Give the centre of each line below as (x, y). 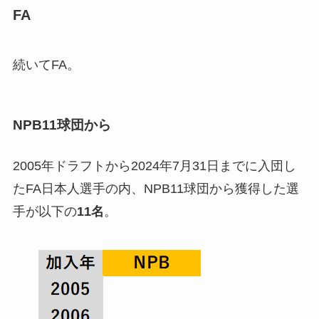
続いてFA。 (46, 64)
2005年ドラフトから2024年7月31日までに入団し (154, 166)
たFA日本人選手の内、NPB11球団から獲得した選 (156, 189)
